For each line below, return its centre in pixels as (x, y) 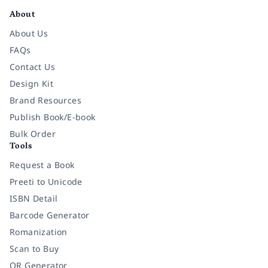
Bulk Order (33, 133)
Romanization (39, 232)
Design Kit (31, 83)
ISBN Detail (34, 198)
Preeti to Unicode (46, 181)
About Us (29, 33)
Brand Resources (45, 100)
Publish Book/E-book (53, 117)
